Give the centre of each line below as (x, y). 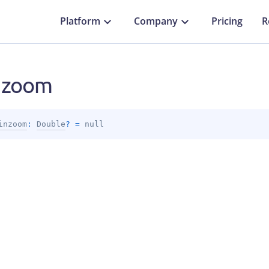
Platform (80, 21)
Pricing (227, 21)
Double (51, 124)
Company (156, 21)
